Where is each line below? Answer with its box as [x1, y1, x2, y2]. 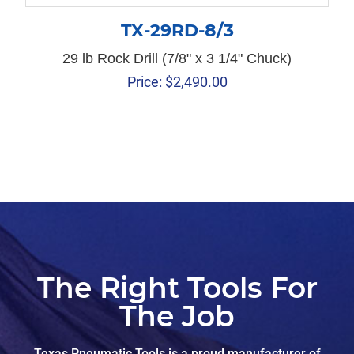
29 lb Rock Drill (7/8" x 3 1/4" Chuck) [62, 51, 292, 67]
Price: [126, 73, 162, 91]
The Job [119, 299, 235, 334]
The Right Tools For [36, 270, 318, 306]
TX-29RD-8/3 [120, 20, 234, 42]
